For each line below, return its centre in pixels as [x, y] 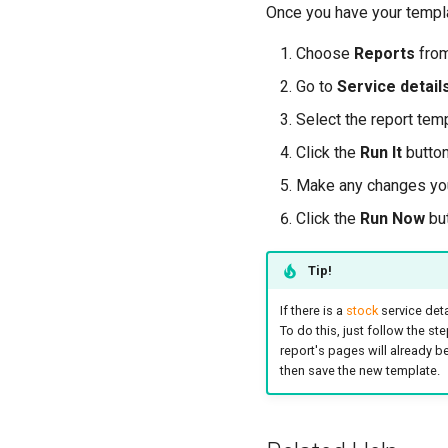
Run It [381, 152]
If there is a [312, 311]
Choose [325, 53]
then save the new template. [359, 371]
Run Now [392, 218]
